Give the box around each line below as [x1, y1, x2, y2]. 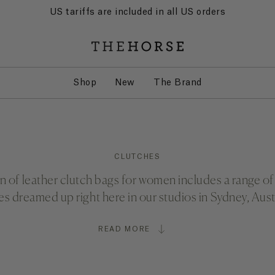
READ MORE [98, 225, 150, 233]
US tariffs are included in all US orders [49, 8, 226, 17]
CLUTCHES [114, 153, 161, 160]
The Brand [153, 79, 202, 87]
